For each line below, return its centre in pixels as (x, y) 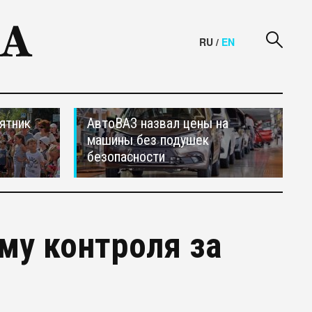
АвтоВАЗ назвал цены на (158, 123)
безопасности (126, 157)
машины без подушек (148, 140)
